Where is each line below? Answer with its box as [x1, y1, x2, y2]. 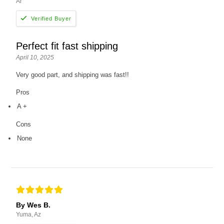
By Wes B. [16, 201, 51, 209]
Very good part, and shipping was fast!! [16, 71, 129, 79]
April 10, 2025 [16, 54, 54, 61]
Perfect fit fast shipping [16, 40, 118, 52]
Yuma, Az [16, 211, 41, 218]
